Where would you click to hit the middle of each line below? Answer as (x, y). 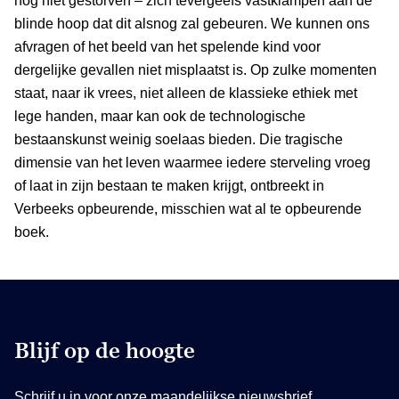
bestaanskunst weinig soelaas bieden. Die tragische (179, 139)
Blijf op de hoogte (105, 350)
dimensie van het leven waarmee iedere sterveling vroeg (192, 162)
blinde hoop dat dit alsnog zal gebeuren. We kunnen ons (192, 23)
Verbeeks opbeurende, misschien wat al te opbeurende (188, 208)
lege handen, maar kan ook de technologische (160, 116)
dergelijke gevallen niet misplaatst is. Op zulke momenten (195, 69)
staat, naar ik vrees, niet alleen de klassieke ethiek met (186, 93)
